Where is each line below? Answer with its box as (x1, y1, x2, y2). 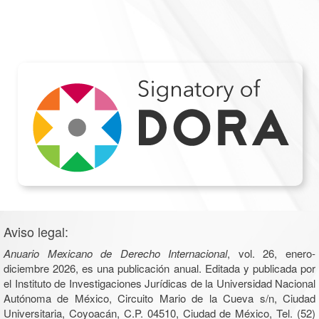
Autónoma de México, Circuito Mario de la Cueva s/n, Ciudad (4, 290, 315, 305)
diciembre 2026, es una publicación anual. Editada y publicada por (4, 260, 315, 276)
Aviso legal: (4, 221, 68, 241)
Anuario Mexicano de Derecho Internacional (4, 245, 228, 261)
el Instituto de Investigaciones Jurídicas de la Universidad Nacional (4, 275, 315, 291)
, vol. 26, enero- (227, 245, 316, 261)
